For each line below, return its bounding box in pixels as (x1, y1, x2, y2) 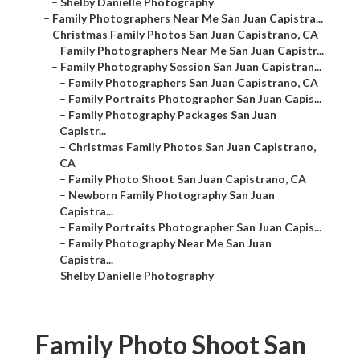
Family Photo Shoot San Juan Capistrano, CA (68, 172, 306, 186)
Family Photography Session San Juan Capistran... (60, 59, 321, 74)
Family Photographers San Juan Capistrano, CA (68, 76, 318, 90)
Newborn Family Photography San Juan (68, 188, 275, 202)
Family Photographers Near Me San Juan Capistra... (52, 11, 323, 26)
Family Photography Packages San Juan (68, 108, 276, 122)
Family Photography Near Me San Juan (68, 236, 272, 251)
